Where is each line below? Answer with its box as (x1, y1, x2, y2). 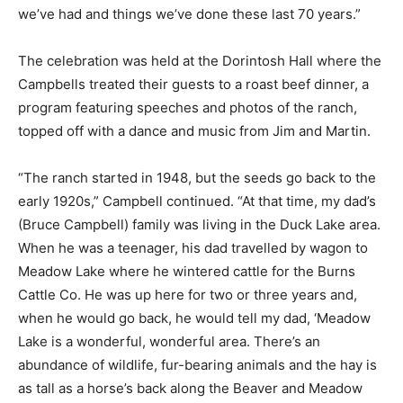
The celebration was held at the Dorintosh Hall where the (18, 51, 381, 69)
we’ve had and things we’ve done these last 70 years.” (18, 4, 361, 22)
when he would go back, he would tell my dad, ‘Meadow (18, 309, 371, 327)
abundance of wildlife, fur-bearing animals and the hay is (18, 355, 377, 373)
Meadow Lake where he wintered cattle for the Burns (18, 262, 355, 280)
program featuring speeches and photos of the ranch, (18, 98, 357, 116)
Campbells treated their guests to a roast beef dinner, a (18, 75, 369, 93)
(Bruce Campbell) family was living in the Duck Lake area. (18, 215, 381, 233)
